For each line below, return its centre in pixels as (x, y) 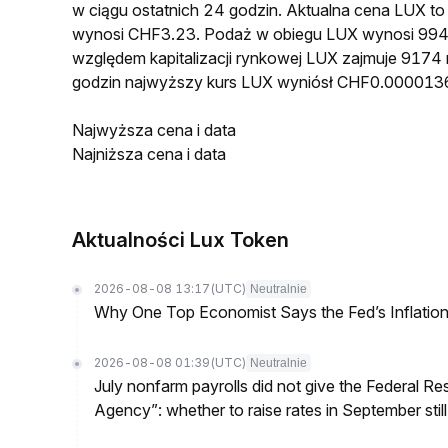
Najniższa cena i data (149, 154)
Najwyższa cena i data (154, 130)
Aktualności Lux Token (180, 240)
